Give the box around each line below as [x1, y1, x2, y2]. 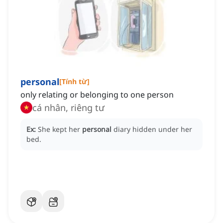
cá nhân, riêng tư [32, 102, 105, 114]
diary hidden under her [113, 124, 192, 134]
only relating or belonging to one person [20, 89, 174, 101]
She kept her [38, 124, 82, 134]
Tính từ [62, 77, 87, 87]
